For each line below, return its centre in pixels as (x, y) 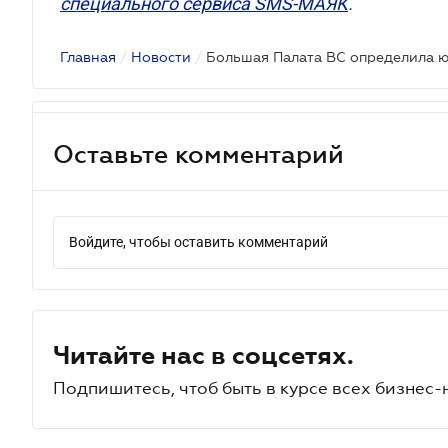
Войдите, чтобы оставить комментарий (198, 242)
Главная (88, 57)
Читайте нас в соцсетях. (203, 355)
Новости (161, 57)
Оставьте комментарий (198, 153)
